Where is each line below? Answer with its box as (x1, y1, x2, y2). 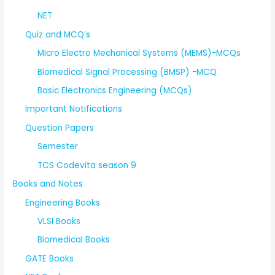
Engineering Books (25, 196, 101, 209)
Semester (37, 141, 79, 153)
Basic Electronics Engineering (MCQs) (37, 85, 193, 97)
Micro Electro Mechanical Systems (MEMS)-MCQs (37, 47, 241, 60)
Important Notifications (25, 103, 123, 115)
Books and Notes (13, 178, 83, 190)
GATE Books (25, 252, 74, 265)
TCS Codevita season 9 (37, 159, 137, 171)
